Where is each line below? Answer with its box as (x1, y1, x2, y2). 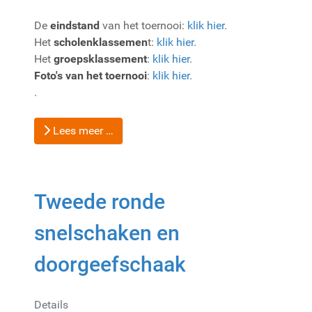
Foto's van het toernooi (34, 68, 147, 82)
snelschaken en (34, 220, 180, 245)
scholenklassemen (54, 35, 148, 49)
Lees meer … (50, 123, 114, 137)
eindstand (50, 18, 100, 32)
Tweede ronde (34, 189, 165, 214)
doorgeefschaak (34, 251, 186, 276)
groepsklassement (54, 52, 147, 65)
